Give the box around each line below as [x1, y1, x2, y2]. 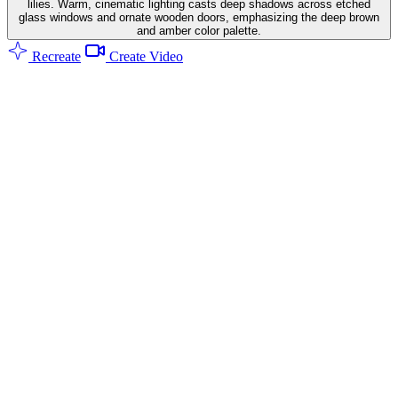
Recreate [28, 48, 81, 64]
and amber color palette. [137, 23, 261, 37]
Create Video [106, 48, 183, 64]
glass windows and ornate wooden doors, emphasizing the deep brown [19, 10, 379, 24]
